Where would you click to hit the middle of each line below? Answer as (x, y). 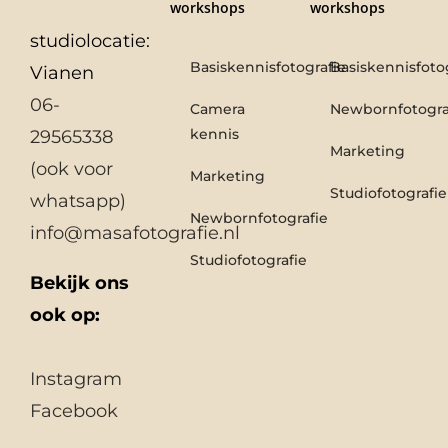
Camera (217, 109)
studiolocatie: (90, 41)
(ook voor (71, 169)
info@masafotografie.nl (135, 233)
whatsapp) (78, 201)
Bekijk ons (79, 283)
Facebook (74, 411)
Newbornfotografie (258, 218)
